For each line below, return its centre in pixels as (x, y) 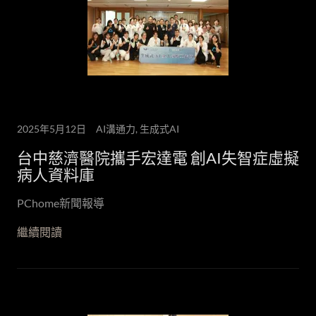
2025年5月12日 (51, 129)
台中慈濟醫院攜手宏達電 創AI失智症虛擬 (158, 158)
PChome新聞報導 (61, 203)
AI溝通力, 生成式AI (138, 129)
